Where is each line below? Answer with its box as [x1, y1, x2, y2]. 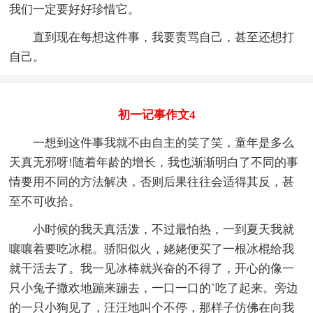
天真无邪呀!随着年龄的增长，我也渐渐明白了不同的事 [9, 155, 299, 169]
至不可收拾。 [9, 194, 81, 208]
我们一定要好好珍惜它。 [9, 2, 140, 16]
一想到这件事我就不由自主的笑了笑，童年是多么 [9, 136, 295, 150]
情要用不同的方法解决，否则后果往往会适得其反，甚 [9, 175, 295, 189]
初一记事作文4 [117, 108, 196, 122]
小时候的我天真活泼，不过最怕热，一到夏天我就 [9, 222, 295, 236]
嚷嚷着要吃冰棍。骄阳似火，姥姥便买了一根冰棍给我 [9, 242, 295, 256]
